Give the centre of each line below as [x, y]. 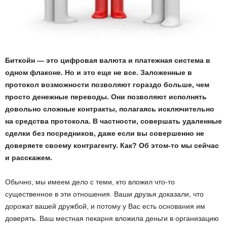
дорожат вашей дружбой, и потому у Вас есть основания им [105, 206]
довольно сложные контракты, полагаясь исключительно [110, 109]
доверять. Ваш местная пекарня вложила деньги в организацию [112, 219]
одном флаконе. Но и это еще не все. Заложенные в [99, 73]
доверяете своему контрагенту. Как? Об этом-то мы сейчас [112, 146]
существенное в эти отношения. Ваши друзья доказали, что [104, 194]
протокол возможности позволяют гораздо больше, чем [107, 85]
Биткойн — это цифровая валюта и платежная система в [108, 61]
